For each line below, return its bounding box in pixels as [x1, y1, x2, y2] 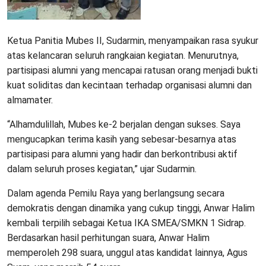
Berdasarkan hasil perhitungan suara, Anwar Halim [7, 232, 210, 243]
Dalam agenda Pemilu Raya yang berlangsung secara [7, 187, 224, 199]
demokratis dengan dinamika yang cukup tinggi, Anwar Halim [7, 202, 255, 214]
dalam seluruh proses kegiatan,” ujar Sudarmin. [7, 163, 197, 175]
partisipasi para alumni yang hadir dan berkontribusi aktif [7, 148, 237, 160]
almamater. [7, 94, 53, 106]
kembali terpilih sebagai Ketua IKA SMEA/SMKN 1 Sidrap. [7, 217, 246, 229]
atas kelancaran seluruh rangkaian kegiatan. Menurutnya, [7, 49, 239, 61]
